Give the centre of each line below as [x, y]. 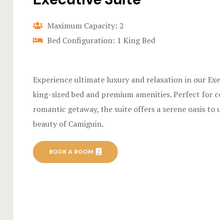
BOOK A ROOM [71, 152]
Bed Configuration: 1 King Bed [100, 41]
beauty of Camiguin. [68, 124]
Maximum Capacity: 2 [84, 26]
